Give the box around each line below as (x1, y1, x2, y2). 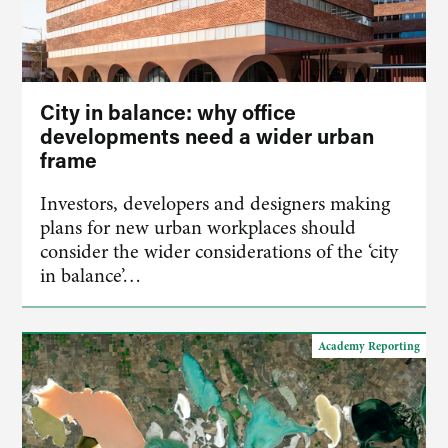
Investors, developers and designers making (40, 190, 391, 217)
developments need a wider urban (40, 122, 375, 150)
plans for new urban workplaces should (40, 214, 357, 241)
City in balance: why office (40, 98, 297, 126)
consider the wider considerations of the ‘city (40, 238, 399, 265)
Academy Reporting (317, 338, 420, 354)
